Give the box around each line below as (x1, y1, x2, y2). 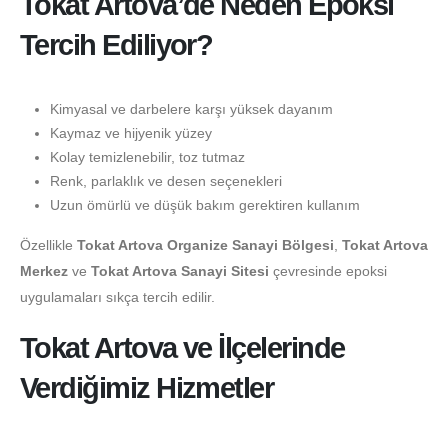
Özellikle (20, 236, 77, 253)
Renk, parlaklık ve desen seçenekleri (49, 172, 282, 189)
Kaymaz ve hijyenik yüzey (49, 124, 212, 141)
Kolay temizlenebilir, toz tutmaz (49, 148, 245, 165)
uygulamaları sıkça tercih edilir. (20, 288, 215, 305)
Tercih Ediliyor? (20, 28, 213, 61)
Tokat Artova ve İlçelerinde (20, 332, 345, 365)
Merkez (20, 262, 68, 279)
